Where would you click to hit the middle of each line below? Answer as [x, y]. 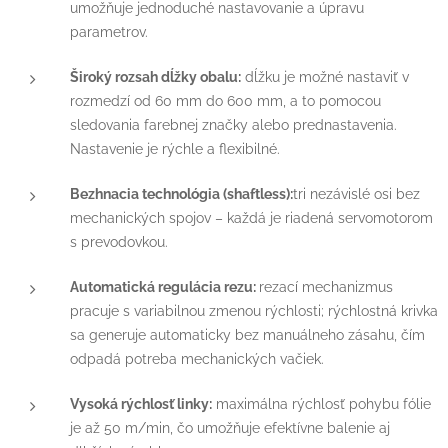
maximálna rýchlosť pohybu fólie [321, 403]
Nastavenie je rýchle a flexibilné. [175, 148]
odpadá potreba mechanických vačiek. [197, 358]
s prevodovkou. [119, 241]
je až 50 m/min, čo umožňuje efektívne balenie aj [230, 427]
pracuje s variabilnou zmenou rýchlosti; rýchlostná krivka [254, 310]
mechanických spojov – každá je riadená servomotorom [251, 217]
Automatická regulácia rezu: [164, 286]
